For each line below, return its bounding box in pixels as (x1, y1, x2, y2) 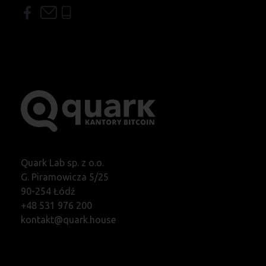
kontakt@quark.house (21, 214, 116, 225)
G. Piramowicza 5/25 (21, 171, 109, 182)
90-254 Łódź (21, 185, 75, 197)
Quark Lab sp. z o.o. (21, 157, 104, 168)
